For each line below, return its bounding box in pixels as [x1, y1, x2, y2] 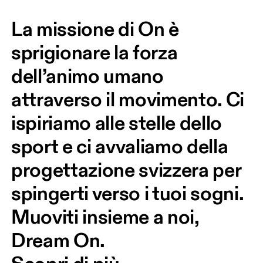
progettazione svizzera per [11, 157, 245, 182]
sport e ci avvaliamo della [11, 134, 232, 159]
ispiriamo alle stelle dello [11, 110, 226, 135]
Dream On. [11, 228, 106, 252]
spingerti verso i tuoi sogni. [11, 181, 248, 205]
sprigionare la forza [11, 40, 182, 65]
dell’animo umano [11, 63, 168, 88]
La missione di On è [11, 16, 183, 41]
